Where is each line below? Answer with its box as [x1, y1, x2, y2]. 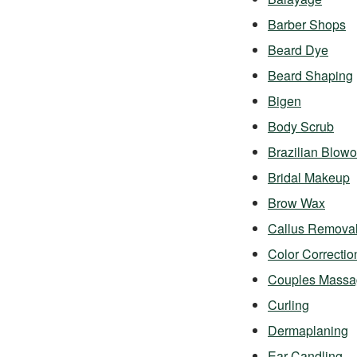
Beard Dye [268, 41, 328, 59]
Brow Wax [268, 194, 325, 212]
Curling [268, 296, 309, 314]
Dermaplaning [268, 321, 348, 339]
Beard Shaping [268, 66, 353, 84]
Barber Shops [268, 15, 346, 33]
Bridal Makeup [268, 168, 350, 186]
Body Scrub [268, 117, 334, 135]
